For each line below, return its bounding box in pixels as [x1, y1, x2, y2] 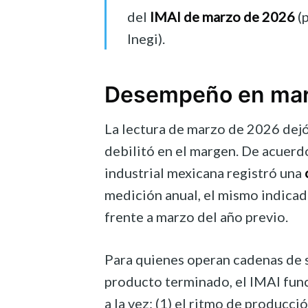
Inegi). [127, 30, 165, 47]
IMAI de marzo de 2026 [150, 8, 295, 25]
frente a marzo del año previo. [104, 208, 288, 225]
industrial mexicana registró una [104, 164, 305, 181]
